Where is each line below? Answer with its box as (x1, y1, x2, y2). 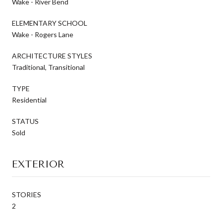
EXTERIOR (12, 158, 64, 170)
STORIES (12, 190, 41, 199)
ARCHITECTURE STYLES (12, 51, 92, 60)
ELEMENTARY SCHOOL (12, 18, 87, 27)
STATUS (12, 116, 39, 125)
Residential (12, 95, 47, 104)
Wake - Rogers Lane (12, 30, 73, 39)
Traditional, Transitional (12, 62, 85, 71)
